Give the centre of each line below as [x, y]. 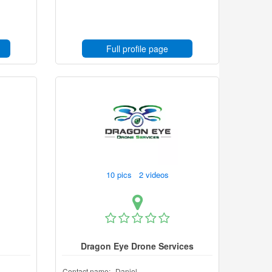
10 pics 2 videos [138, 175]
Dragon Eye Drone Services [137, 246]
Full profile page [137, 49]
